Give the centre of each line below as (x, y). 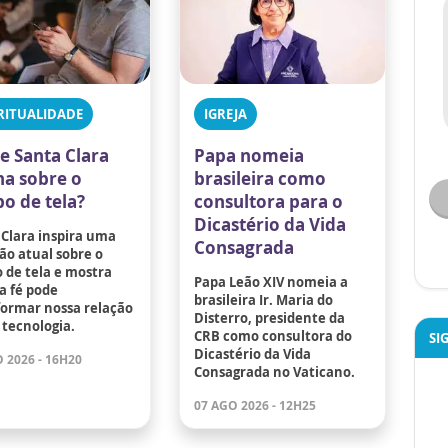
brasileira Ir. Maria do (264, 299)
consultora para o (269, 201)
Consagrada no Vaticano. (275, 371)
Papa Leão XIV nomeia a (271, 281)
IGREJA (226, 113)
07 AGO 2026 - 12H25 (255, 405)
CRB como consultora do (273, 335)
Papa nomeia (249, 155)
